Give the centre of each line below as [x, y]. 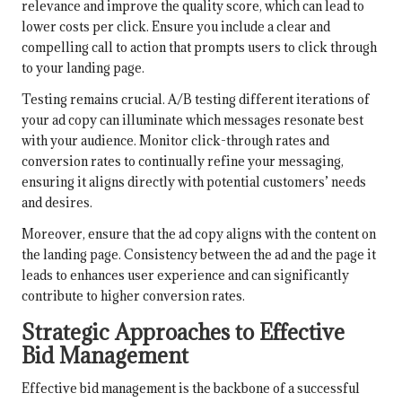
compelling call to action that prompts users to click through [199, 48]
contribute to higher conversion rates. [133, 296]
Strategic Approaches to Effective [183, 332]
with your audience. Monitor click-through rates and [175, 141]
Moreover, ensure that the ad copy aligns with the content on [199, 234]
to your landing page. [83, 68]
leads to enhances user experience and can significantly [185, 275]
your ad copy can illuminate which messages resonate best [192, 120]
